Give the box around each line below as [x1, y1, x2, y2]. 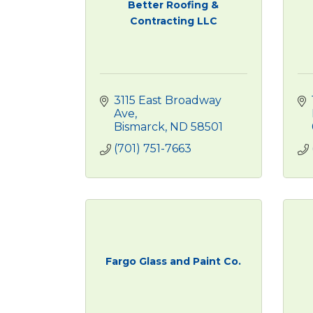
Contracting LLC [129, 14, 217, 27]
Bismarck [114, 120, 165, 133]
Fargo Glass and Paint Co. [105, 255, 242, 268]
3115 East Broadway [114, 94, 221, 107]
